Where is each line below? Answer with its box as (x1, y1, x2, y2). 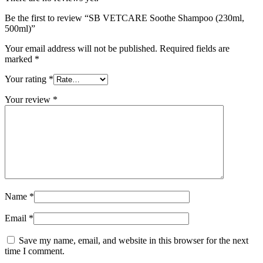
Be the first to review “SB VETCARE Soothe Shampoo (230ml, (5, 13, 244, 23)
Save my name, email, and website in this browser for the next (19, 235, 248, 245)
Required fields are (160, 43, 230, 53)
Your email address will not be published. (5, 43, 157, 53)
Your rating (5, 74, 49, 84)
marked (5, 54, 35, 64)
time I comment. (5, 246, 65, 256)
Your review (5, 95, 53, 104)
